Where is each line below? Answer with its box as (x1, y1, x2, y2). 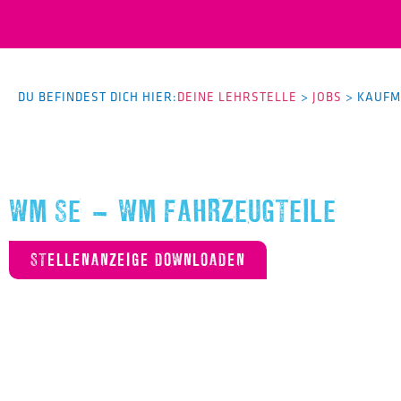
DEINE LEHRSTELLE (177, 89, 297, 106)
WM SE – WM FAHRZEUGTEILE (9, 192, 337, 232)
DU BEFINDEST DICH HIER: (18, 89, 177, 106)
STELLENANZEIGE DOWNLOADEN (30, 249, 245, 272)
